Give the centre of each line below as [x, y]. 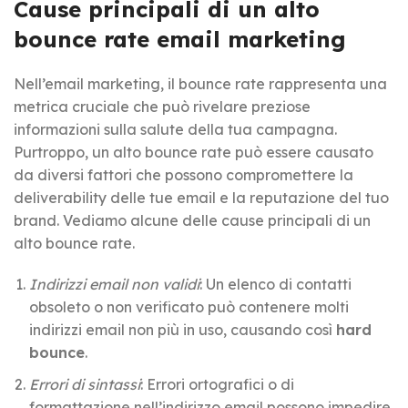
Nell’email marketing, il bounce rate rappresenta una [200, 83]
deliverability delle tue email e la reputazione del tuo [201, 197]
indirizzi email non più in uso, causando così [183, 329]
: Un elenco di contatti [275, 284]
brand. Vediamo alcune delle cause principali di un [192, 220]
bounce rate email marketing [180, 39]
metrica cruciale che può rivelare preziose [162, 106]
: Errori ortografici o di [217, 384]
